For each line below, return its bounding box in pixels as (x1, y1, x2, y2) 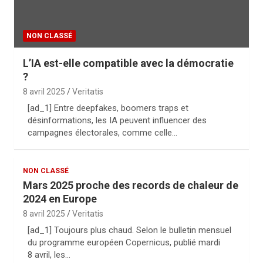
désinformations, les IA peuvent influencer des (28, 115, 207, 126)
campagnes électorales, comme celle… (28, 127, 177, 138)
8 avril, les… (28, 249, 70, 260)
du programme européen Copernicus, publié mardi (28, 237, 220, 248)
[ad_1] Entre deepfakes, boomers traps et (28, 103, 188, 113)
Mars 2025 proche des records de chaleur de (23, 179, 238, 191)
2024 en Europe (23, 193, 97, 205)
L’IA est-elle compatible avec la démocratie (23, 57, 234, 69)
